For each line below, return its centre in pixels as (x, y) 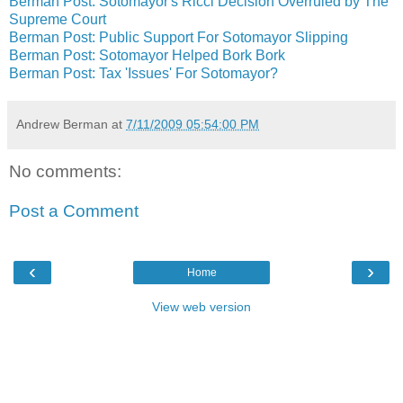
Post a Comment (74, 210)
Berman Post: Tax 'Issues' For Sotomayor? (143, 74)
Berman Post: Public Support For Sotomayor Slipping (179, 38)
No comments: (65, 172)
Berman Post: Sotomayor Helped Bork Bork (147, 56)
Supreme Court (58, 20)
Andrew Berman (62, 125)
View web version (201, 307)
